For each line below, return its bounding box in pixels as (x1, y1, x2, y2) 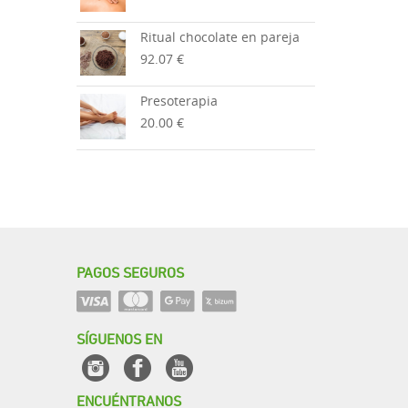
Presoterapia (139, 92, 218, 109)
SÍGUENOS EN (76, 327, 162, 349)
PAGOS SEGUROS (76, 260, 184, 281)
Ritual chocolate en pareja (139, 28, 300, 46)
